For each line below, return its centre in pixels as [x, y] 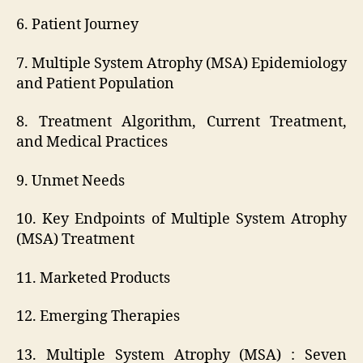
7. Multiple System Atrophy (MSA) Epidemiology [181, 63]
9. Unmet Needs [70, 181]
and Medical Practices [92, 143]
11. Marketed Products [93, 278]
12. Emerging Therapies [98, 317]
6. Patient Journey [77, 25]
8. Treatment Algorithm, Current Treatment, [181, 122]
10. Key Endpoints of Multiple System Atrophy [181, 220]
